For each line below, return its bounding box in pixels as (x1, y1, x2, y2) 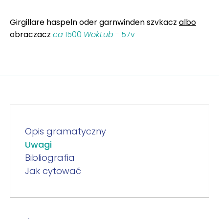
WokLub (84, 28, 113, 40)
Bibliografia (25, 151, 75, 164)
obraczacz (10, 28, 53, 40)
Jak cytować (25, 164, 81, 177)
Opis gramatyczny (25, 125, 106, 137)
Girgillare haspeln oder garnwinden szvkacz (10, 16, 179, 28)
